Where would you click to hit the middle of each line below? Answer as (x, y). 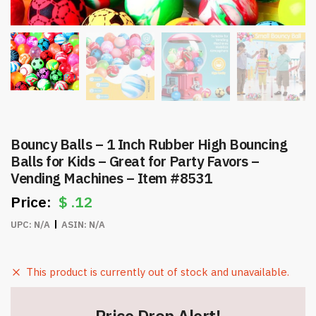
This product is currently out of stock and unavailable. (158, 272)
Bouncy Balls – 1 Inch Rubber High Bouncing (149, 144)
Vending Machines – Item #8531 (111, 178)
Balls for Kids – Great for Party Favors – (135, 161)
